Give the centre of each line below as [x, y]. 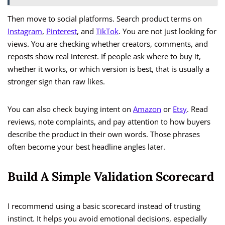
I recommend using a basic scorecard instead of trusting [104, 206]
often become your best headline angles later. [86, 147]
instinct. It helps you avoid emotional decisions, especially [107, 219]
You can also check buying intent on [70, 109]
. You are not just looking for [167, 31]
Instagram [25, 31]
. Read [197, 109]
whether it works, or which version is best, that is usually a [108, 69]
